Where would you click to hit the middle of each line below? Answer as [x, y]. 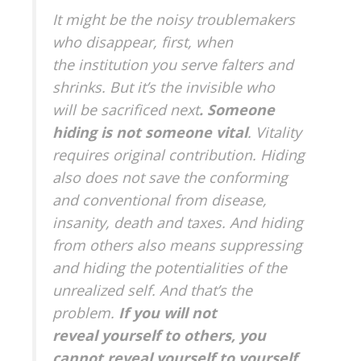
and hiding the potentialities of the [170, 267]
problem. [85, 312]
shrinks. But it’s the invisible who [164, 87]
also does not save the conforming [170, 177]
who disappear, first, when [143, 41]
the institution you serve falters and [173, 64]
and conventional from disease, [160, 199]
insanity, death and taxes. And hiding [178, 222]
